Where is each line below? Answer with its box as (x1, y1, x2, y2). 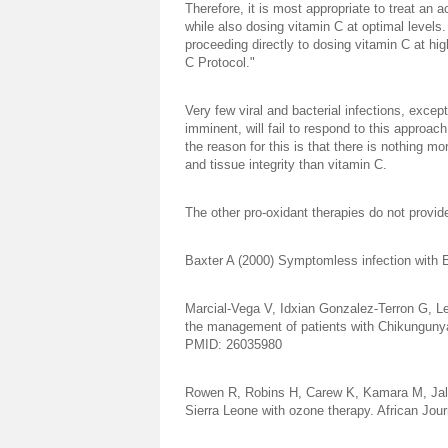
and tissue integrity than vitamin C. (185, 157, 387, 172)
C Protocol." (185, 55, 255, 70)
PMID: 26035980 (185, 337, 282, 352)
